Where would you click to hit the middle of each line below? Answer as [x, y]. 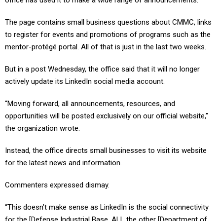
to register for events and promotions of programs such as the [108, 35]
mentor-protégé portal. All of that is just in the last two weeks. [106, 47]
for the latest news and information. [63, 163]
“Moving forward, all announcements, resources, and [90, 104]
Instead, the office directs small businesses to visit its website [106, 151]
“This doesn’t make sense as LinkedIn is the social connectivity [107, 207]
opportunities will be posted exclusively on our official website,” [107, 116]
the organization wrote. [42, 129]
